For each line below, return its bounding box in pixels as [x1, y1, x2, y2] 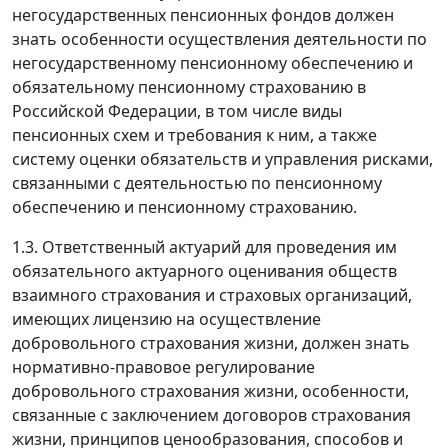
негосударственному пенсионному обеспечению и [12, 52, 413, 75]
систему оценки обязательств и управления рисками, [12, 148, 433, 171]
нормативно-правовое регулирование [12, 356, 315, 379]
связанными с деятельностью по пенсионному [12, 172, 382, 195]
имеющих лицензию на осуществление [12, 308, 321, 331]
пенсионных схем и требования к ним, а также [12, 124, 377, 147]
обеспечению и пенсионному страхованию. [12, 196, 357, 219]
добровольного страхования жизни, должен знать [12, 332, 410, 355]
